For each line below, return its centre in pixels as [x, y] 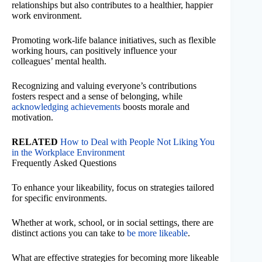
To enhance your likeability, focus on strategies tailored [113, 188]
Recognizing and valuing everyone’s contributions [104, 86]
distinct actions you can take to [69, 233]
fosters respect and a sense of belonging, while [97, 96]
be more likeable [157, 233]
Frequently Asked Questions [64, 163]
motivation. [32, 118]
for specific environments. [59, 198]
